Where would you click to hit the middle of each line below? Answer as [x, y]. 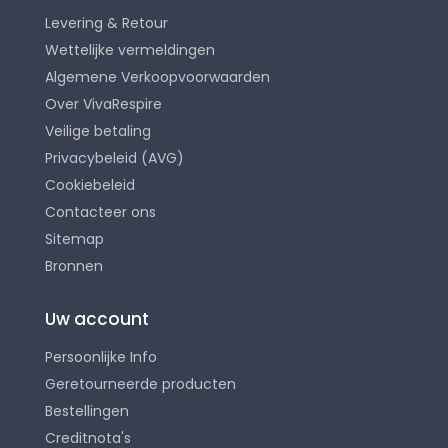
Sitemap [74, 238]
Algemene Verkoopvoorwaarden [157, 76]
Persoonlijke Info [101, 356]
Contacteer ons [100, 211]
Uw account [97, 318]
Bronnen [74, 265]
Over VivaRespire [103, 103]
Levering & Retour [106, 22]
